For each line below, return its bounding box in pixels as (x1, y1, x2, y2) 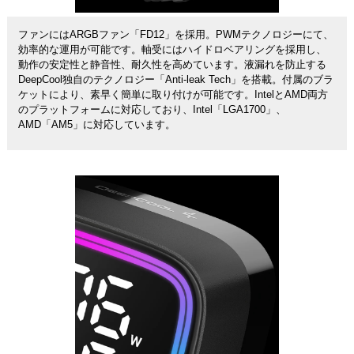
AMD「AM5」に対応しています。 (17, 119, 175, 130)
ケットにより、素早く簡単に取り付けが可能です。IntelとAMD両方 (17, 88, 328, 100)
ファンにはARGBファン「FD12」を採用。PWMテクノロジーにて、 (17, 28, 333, 40)
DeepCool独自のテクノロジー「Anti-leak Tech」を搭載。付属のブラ (17, 73, 333, 85)
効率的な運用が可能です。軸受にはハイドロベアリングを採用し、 (17, 43, 326, 55)
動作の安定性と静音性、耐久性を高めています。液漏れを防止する (17, 58, 326, 70)
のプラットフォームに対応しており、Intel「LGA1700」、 (17, 104, 286, 115)
